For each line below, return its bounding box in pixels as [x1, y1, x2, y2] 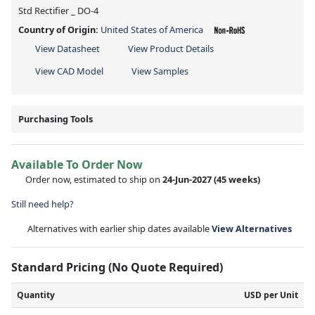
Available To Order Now [11, 156, 143, 172]
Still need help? [11, 197, 74, 210]
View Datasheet [35, 41, 100, 55]
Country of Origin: [18, 22, 101, 36]
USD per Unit [244, 288, 298, 301]
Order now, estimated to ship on [25, 172, 162, 186]
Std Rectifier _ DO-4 [18, 4, 98, 17]
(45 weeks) [214, 172, 262, 186]
